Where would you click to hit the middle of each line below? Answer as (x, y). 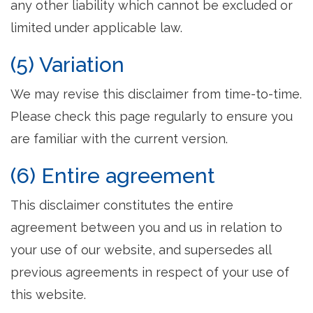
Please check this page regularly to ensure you (152, 116)
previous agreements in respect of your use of (150, 272)
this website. (48, 294)
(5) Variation (67, 65)
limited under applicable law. (96, 28)
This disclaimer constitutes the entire (122, 205)
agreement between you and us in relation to (146, 227)
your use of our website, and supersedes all (141, 250)
